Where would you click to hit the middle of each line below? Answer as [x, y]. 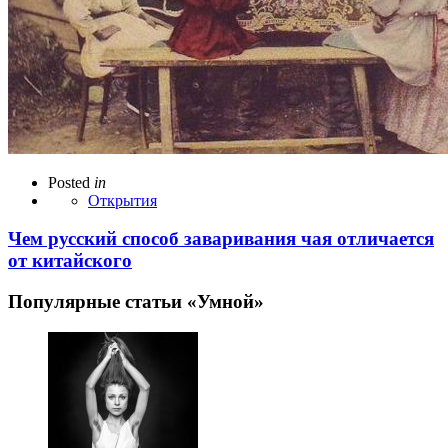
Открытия [122, 200]
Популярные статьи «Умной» [136, 302]
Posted [69, 182]
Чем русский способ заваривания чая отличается [221, 239]
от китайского [70, 261]
